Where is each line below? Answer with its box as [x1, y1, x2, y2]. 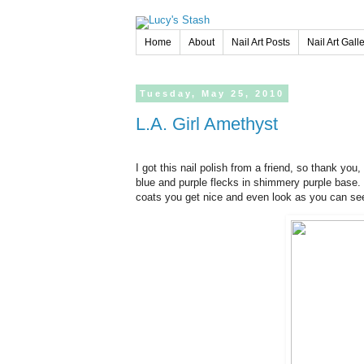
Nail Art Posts [232, 37, 290, 48]
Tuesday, [147, 89, 197, 98]
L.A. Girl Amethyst [150, 114, 278, 134]
